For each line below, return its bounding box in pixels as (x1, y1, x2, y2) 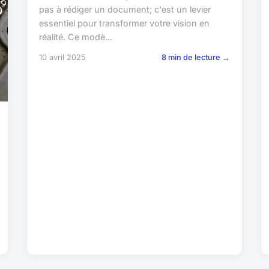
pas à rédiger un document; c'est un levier (39, 4, 211, 14)
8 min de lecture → (161, 52, 230, 62)
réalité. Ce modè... (39, 31, 113, 42)
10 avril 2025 (39, 52, 86, 62)
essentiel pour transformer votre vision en (39, 17, 210, 28)
